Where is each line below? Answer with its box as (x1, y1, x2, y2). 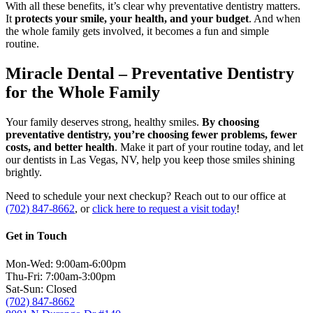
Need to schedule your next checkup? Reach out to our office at (6, 190, 286, 203)
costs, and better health (6, 141, 115, 154)
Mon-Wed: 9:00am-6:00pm (6, 257, 126, 270)
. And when (249, 13, 300, 25)
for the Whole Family (6, 83, 160, 102)
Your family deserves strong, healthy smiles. (6, 116, 202, 129)
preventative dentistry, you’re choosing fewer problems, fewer (6, 129, 297, 141)
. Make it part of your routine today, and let (115, 141, 303, 154)
